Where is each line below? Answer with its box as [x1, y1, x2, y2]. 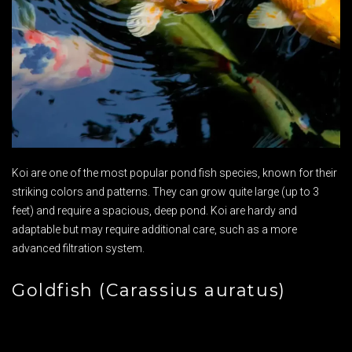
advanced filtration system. [12, 242, 145, 255]
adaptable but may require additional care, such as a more [12, 223, 297, 236]
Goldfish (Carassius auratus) [12, 280, 286, 302]
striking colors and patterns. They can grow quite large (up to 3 [12, 185, 319, 199]
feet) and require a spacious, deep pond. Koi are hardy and [12, 204, 297, 218]
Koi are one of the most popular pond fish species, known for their [12, 167, 337, 180]
